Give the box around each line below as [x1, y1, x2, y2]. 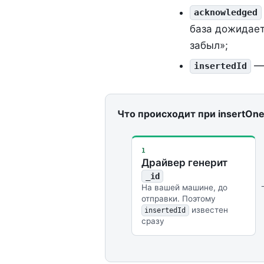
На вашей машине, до [141, 183, 227, 193]
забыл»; [189, 39, 228, 51]
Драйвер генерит [141, 157, 227, 169]
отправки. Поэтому [141, 194, 216, 204]
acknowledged [193, 7, 258, 18]
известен [189, 205, 229, 215]
